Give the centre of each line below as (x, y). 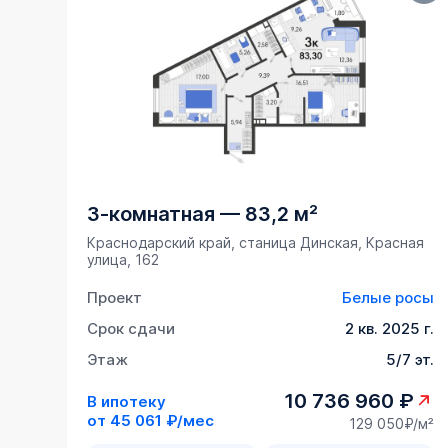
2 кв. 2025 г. (390, 329)
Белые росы (388, 298)
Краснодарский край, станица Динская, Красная (256, 243)
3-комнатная (151, 214)
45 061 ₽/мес (162, 420)
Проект (115, 298)
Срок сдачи (131, 329)
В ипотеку (127, 401)
